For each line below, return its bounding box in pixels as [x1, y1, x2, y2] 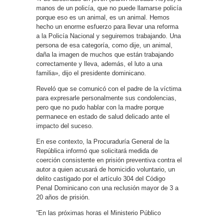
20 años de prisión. [36, 194, 90, 201]
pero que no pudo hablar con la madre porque [36, 104, 164, 111]
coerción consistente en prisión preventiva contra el [36, 156, 182, 164]
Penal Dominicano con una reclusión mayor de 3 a [36, 184, 178, 192]
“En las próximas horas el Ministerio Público [36, 209, 161, 217]
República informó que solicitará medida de [36, 147, 158, 154]
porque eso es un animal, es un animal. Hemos [36, 14, 170, 21]
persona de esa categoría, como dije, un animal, [36, 42, 173, 49]
